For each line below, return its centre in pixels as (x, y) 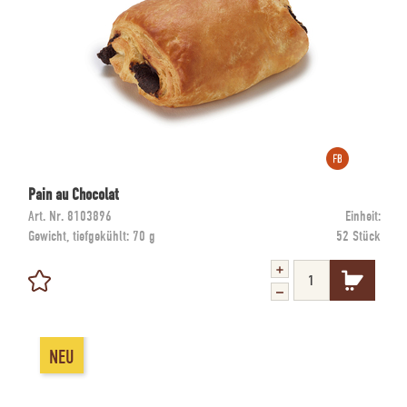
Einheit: (363, 216)
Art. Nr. (46, 216)
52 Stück (358, 236)
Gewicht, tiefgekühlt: (80, 236)
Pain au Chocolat (74, 195)
